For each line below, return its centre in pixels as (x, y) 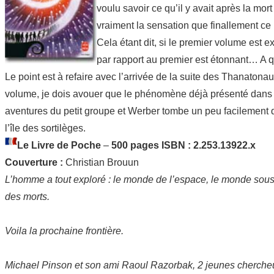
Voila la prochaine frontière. (64, 231)
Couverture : (35, 162)
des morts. (27, 196)
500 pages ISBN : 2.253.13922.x (183, 145)
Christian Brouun (102, 162)
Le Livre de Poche (60, 145)
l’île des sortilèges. (45, 128)
